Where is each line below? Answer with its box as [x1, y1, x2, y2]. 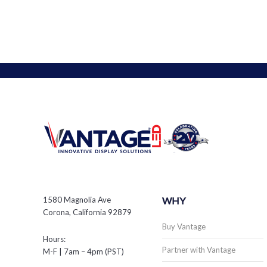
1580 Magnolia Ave [43, 194, 111, 204]
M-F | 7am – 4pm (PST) [43, 246, 124, 256]
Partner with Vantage [162, 244, 235, 254]
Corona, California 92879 [43, 207, 132, 217]
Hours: [43, 234, 66, 244]
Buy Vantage [162, 221, 206, 231]
